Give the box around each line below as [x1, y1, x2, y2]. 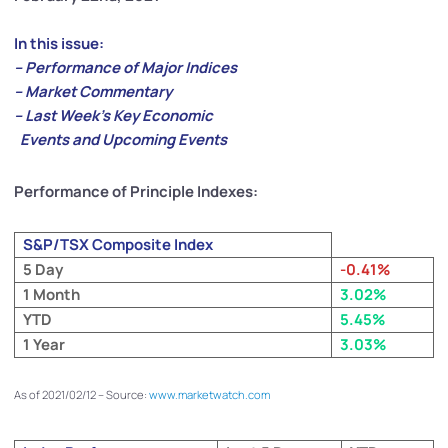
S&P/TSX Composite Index [23, 234, 219, 255]
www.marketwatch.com [149, 387, 270, 403]
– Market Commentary [14, 81, 172, 102]
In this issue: [14, 33, 104, 54]
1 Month [23, 284, 80, 305]
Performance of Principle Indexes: [14, 181, 261, 202]
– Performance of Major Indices [14, 57, 237, 78]
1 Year [23, 334, 65, 355]
